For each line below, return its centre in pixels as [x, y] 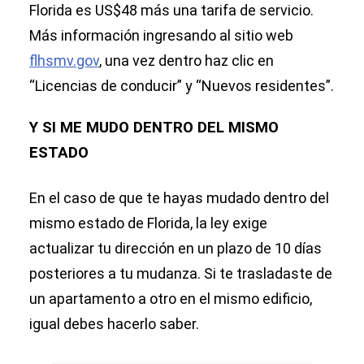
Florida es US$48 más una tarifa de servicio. [171, 11]
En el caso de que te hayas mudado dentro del [179, 198]
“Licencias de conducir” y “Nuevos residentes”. [182, 86]
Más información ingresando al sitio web [161, 36]
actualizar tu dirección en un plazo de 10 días [175, 249]
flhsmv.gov [64, 61]
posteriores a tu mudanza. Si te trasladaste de [181, 274]
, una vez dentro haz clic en [186, 61]
